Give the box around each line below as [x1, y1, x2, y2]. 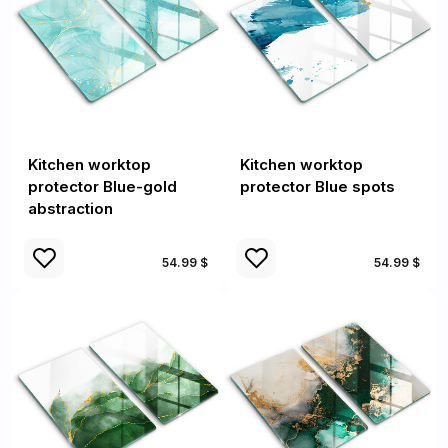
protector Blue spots [240, 177, 395, 196]
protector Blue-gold [28, 177, 177, 196]
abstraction [28, 199, 113, 218]
